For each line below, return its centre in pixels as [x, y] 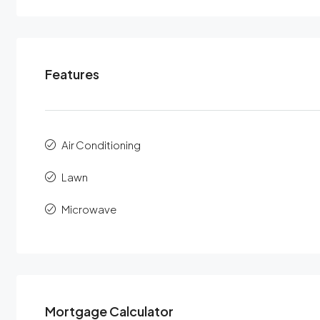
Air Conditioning [101, 144]
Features [72, 74]
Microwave [89, 209]
